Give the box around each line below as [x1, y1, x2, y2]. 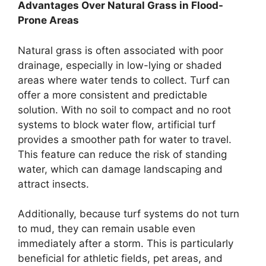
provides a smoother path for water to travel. [18, 133, 232, 145]
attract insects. [18, 178, 89, 190]
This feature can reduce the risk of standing [18, 148, 227, 160]
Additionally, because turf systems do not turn [18, 208, 239, 220]
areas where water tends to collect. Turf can [18, 74, 230, 86]
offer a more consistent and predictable [18, 88, 207, 101]
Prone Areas [18, 14, 79, 26]
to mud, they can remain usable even [18, 223, 195, 235]
